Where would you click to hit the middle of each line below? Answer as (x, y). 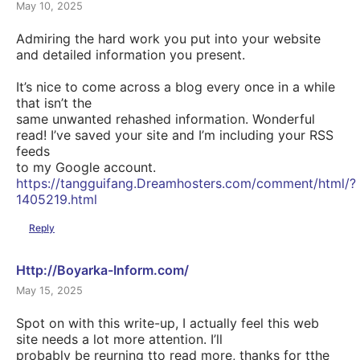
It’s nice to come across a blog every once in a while (176, 87)
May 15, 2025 (49, 291)
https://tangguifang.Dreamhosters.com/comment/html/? (186, 184)
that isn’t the (54, 103)
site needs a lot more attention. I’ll (119, 340)
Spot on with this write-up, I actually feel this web (168, 323)
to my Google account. (86, 168)
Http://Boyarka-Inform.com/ (102, 270)
